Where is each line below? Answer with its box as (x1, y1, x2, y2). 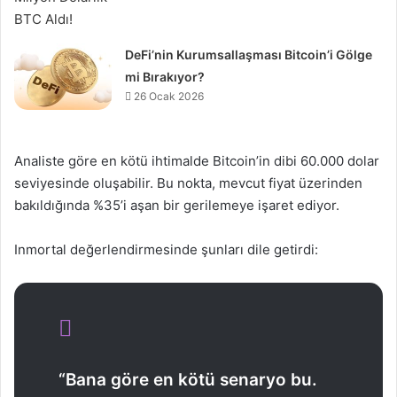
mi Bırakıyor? (125, 68, 206, 84)
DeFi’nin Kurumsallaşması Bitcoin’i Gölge (125, 46, 373, 62)
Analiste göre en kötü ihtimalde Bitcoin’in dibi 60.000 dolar (14, 152, 379, 169)
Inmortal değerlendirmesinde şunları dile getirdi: (14, 240, 318, 258)
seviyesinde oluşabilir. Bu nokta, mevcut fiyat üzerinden (14, 174, 362, 191)
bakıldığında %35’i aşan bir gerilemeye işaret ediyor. (14, 196, 339, 214)
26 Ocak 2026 (134, 89, 205, 103)
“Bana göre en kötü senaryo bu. (58, 369, 317, 390)
